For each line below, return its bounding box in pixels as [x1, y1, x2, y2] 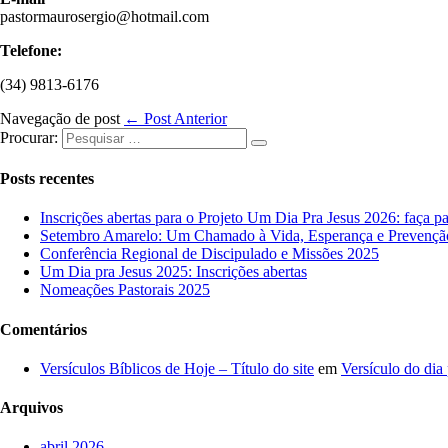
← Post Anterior [124, 109, 227, 127]
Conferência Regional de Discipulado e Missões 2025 [40, 245, 379, 263]
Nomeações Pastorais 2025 [40, 281, 210, 299]
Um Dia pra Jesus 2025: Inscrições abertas [40, 263, 307, 281]
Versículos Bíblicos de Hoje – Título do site [40, 359, 314, 377]
